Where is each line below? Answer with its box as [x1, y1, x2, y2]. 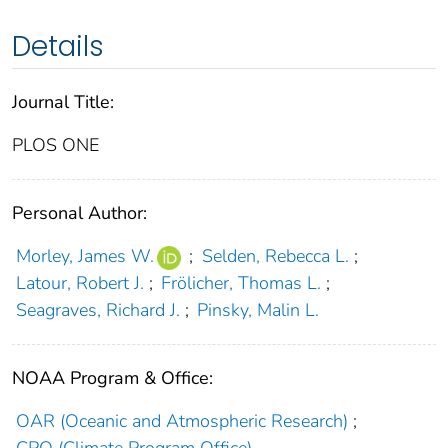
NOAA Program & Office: [12, 366, 213, 391]
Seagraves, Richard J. [15, 298, 180, 323]
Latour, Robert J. [15, 271, 144, 296]
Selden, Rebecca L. [201, 244, 349, 269]
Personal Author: [12, 201, 147, 226]
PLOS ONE [12, 133, 99, 158]
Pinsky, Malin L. [197, 298, 320, 323]
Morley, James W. [15, 244, 154, 269]
